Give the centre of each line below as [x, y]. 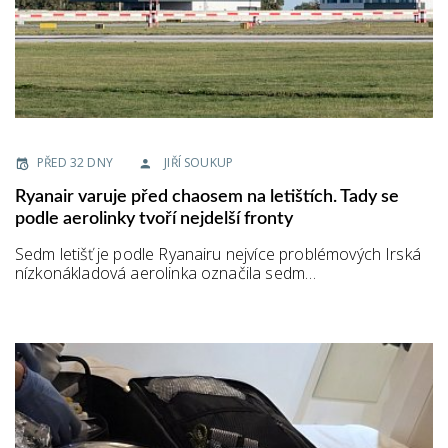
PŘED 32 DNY [75, 162]
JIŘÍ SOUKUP [199, 162]
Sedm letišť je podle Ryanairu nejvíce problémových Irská [218, 254]
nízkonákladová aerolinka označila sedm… [166, 273]
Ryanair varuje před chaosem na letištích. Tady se [207, 197]
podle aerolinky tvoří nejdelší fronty [154, 219]
